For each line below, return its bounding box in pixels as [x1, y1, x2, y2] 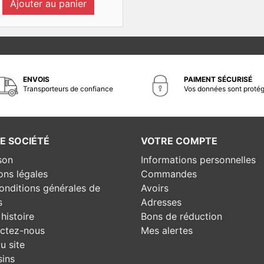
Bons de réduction [141, 210, 222, 222]
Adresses [141, 196, 181, 208]
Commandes [141, 168, 197, 180]
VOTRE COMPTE [141, 135, 217, 147]
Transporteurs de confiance [23, 84, 113, 93]
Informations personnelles [141, 154, 256, 166]
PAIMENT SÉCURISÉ [184, 75, 252, 84]
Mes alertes [141, 225, 193, 236]
